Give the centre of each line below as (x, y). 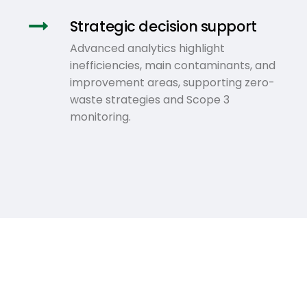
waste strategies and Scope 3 (149, 99)
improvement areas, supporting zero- (172, 82)
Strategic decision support (163, 26)
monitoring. (100, 116)
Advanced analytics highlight (147, 48)
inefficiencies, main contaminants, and (172, 65)
